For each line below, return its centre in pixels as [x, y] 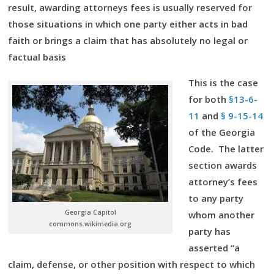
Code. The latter [226, 149]
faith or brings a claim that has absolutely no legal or [128, 40]
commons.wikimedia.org [90, 223]
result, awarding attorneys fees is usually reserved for [130, 7]
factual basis [37, 57]
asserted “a [214, 248]
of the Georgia [222, 132]
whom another [221, 215]
